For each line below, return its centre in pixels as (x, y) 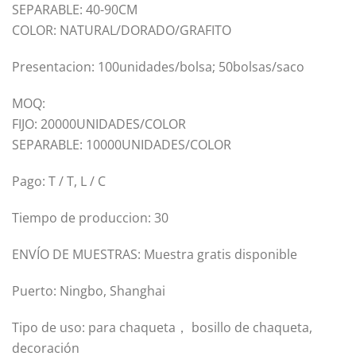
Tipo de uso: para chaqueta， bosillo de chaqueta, (162, 327)
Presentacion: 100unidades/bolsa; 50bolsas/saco (158, 67)
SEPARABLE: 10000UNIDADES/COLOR (122, 145)
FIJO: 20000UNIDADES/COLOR (99, 124)
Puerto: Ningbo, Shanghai (89, 291)
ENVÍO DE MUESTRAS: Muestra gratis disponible (155, 254)
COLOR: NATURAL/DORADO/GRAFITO (122, 30)
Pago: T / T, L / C (59, 181)
